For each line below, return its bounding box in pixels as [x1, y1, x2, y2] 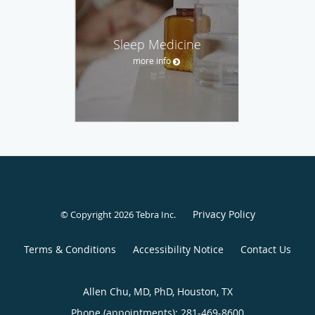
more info [133, 54, 171, 66]
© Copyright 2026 [60, 208, 136, 221]
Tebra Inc [135, 208, 174, 221]
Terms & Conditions [24, 243, 116, 257]
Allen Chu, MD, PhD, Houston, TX [82, 285, 233, 299]
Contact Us [240, 243, 291, 257]
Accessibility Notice [133, 243, 224, 257]
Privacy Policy [192, 207, 255, 221]
